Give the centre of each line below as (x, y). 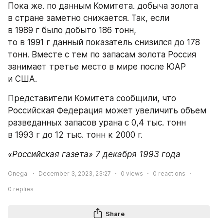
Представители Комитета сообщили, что (92, 98)
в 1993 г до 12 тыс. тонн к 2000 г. (75, 135)
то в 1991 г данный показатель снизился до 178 (104, 42)
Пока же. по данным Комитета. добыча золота (103, 6)
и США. (22, 79)
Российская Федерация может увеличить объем (107, 110)
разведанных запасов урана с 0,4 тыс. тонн (97, 123)
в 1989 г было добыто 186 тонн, (72, 30)
